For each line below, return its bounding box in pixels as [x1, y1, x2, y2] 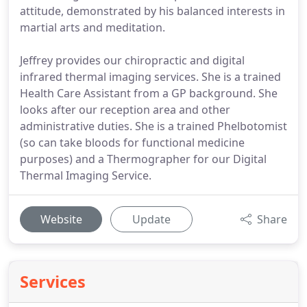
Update [132, 212, 171, 227]
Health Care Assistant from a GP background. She [20, 86, 278, 101]
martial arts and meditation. [20, 20, 165, 35]
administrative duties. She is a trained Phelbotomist [20, 119, 287, 134]
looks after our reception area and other [20, 102, 230, 117]
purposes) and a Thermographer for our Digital [20, 151, 267, 167]
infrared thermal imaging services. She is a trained [20, 69, 281, 84]
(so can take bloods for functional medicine [20, 135, 245, 150]
